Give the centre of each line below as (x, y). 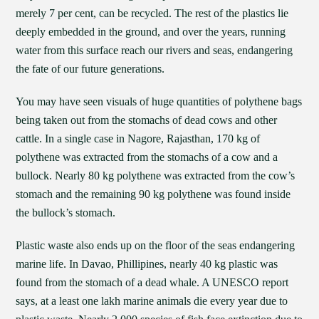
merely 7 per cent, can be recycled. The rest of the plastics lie (152, 13)
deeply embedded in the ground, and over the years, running (151, 32)
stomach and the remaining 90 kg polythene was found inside (153, 194)
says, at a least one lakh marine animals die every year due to (152, 301)
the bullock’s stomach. (66, 213)
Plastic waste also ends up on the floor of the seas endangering (156, 245)
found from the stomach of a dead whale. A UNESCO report (152, 282)
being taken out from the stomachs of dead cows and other (147, 120)
